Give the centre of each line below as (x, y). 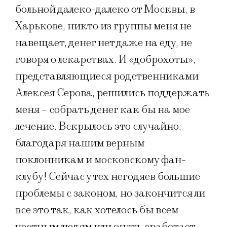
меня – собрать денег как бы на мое (103, 110)
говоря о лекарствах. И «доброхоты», (105, 60)
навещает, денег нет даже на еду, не (104, 43)
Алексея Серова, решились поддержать (112, 93)
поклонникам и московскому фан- (101, 160)
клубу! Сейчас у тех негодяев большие (108, 177)
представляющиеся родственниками (107, 77)
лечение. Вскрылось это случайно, (98, 127)
